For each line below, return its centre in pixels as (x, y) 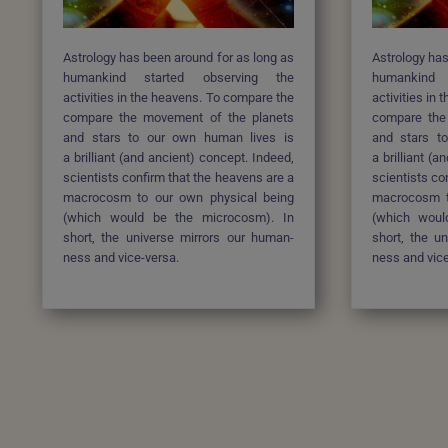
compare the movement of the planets (178, 118)
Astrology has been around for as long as (178, 58)
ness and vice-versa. (121, 258)
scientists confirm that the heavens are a (178, 178)
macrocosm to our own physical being (178, 198)
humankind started (133, 78)
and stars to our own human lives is (178, 138)
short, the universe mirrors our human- (178, 238)
